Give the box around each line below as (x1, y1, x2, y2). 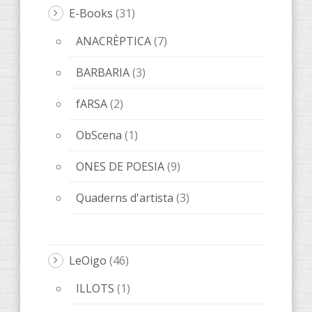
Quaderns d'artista (76, 190, 173, 206)
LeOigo (69, 253, 107, 269)
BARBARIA (76, 65, 130, 81)
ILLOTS (76, 281, 114, 297)
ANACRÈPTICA (76, 33, 151, 49)
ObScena (76, 127, 122, 143)
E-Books (69, 6, 113, 22)
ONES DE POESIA (76, 159, 164, 175)
